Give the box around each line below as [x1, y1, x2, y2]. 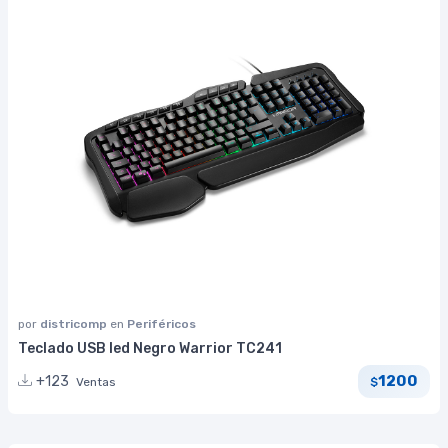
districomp [40, 316, 110, 331]
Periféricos [127, 316, 196, 331]
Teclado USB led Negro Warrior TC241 [18, 339, 282, 357]
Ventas [76, 374, 116, 389]
